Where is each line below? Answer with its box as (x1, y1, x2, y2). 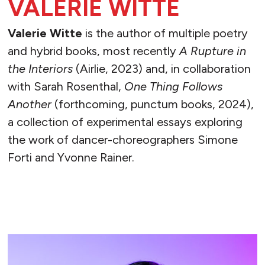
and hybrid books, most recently (7, 43, 179, 58)
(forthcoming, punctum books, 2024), (51, 96, 254, 111)
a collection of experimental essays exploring (7, 114, 243, 129)
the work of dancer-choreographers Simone (7, 132, 238, 147)
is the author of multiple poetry (85, 25, 248, 40)
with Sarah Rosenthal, (7, 79, 124, 93)
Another (7, 96, 51, 111)
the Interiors (7, 61, 73, 76)
